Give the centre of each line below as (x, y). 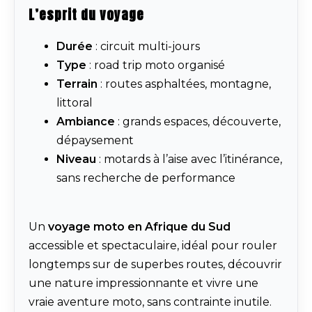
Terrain (77, 84)
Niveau (76, 159)
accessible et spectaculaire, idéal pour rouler (153, 246)
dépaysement (95, 141)
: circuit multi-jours (146, 47)
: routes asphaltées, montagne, (184, 84)
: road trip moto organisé (156, 65)
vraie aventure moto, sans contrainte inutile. (150, 302)
